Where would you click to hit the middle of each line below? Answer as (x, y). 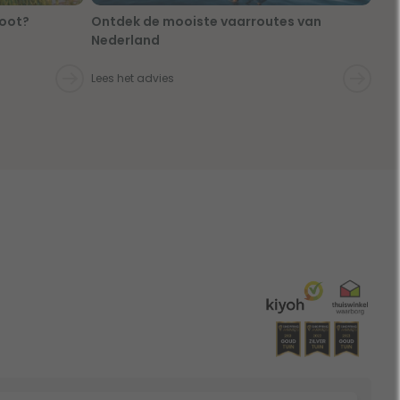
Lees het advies (133, 79)
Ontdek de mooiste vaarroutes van (206, 22)
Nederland (125, 41)
